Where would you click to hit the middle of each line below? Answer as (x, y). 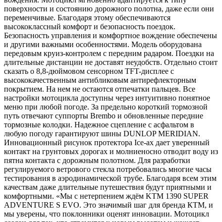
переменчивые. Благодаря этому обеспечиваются (87, 17)
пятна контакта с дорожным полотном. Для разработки (97, 160)
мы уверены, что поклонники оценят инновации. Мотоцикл (107, 214)
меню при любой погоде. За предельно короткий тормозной (106, 107)
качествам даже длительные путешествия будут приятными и (108, 187)
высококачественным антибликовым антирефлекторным (100, 80)
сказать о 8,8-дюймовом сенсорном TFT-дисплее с (89, 71)
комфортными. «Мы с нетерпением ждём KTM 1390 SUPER (106, 196)
